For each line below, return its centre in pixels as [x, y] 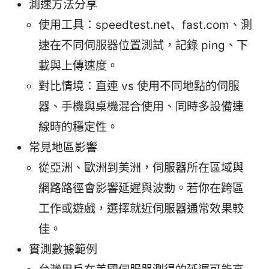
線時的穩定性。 [78, 127]
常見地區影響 [63, 148]
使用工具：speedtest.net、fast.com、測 [145, 25]
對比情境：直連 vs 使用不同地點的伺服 [139, 86]
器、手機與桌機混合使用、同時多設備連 [141, 107]
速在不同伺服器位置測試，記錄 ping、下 [143, 46]
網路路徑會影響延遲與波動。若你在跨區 [141, 189]
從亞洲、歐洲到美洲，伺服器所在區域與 [141, 168]
